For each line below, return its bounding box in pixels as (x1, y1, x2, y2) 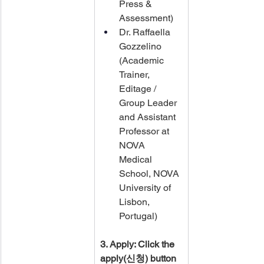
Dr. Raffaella (119, 27, 173, 38)
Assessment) (119, 12, 173, 24)
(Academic (119, 55, 166, 66)
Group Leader (119, 97, 179, 108)
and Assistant (119, 111, 178, 123)
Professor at (119, 126, 171, 137)
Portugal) (119, 210, 157, 222)
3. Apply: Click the (100, 239, 177, 250)
